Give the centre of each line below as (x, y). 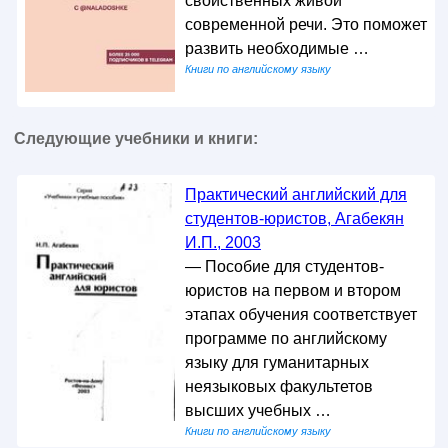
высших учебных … (257, 411)
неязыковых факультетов (278, 387)
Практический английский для (295, 195)
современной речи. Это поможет (305, 24)
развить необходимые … (276, 48)
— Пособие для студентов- (284, 267)
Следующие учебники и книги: (135, 139)
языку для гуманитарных (276, 363)
